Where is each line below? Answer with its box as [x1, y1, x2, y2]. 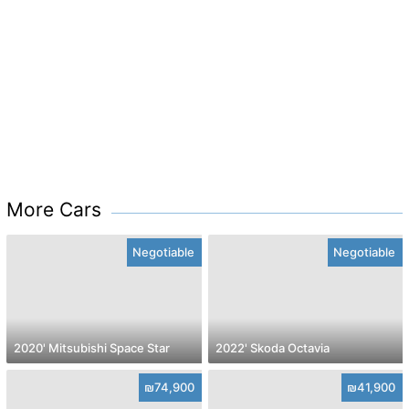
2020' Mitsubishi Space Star [14, 340, 170, 355]
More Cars [6, 197, 101, 221]
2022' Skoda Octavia [215, 340, 330, 355]
